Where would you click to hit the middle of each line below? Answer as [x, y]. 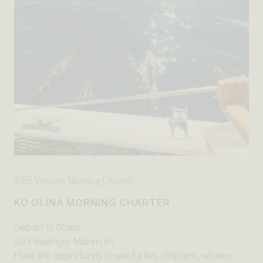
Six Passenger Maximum [64, 241]
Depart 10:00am [47, 227]
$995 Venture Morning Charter [73, 181]
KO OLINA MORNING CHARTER [92, 203]
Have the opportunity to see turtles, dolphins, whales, [124, 255]
